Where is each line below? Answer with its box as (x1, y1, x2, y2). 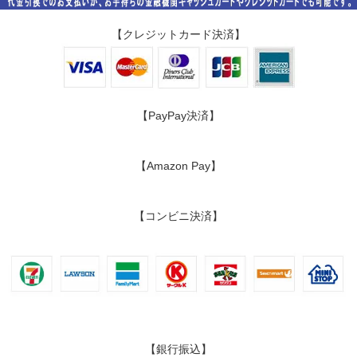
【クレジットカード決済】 (112, 28, 245, 41)
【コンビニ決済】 (134, 210, 223, 223)
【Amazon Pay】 (135, 159, 222, 173)
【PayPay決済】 (137, 109, 220, 123)
